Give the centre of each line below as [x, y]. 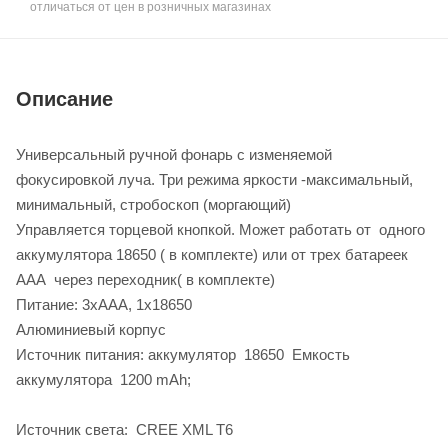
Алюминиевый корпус [91, 329]
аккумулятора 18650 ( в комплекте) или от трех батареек [212, 254]
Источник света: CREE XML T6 [128, 429]
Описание [64, 98]
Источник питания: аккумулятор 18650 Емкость [183, 354]
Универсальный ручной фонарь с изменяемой [174, 154]
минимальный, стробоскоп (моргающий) [153, 204]
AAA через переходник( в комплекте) [145, 279]
